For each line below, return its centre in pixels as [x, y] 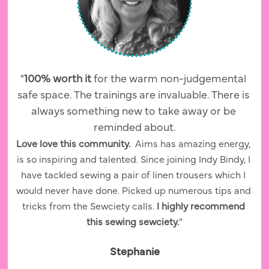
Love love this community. [76, 144]
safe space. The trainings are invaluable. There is [133, 96]
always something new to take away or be [133, 112]
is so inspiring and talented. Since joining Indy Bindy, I [133, 160]
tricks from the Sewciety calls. [89, 207]
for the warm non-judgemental [170, 80]
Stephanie [134, 253]
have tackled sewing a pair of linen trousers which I [133, 176]
